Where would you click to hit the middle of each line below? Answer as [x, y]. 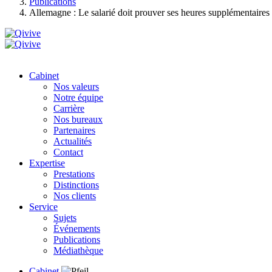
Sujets [65, 217]
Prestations [74, 174]
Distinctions [76, 185]
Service [43, 206]
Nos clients [75, 195]
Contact [68, 152]
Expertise [47, 163]
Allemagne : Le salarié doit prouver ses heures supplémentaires [149, 12]
